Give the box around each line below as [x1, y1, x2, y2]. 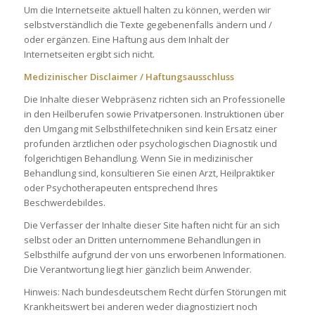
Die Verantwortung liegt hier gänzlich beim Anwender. [23, 263, 252, 276]
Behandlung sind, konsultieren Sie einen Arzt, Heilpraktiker [23, 167, 275, 180]
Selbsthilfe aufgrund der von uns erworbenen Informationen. [23, 248, 286, 262]
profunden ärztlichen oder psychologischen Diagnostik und [23, 137, 277, 150]
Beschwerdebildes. [23, 196, 105, 210]
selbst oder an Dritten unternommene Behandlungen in [23, 233, 261, 247]
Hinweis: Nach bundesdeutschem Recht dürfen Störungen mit [23, 285, 286, 299]
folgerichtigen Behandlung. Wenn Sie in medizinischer [23, 152, 253, 165]
